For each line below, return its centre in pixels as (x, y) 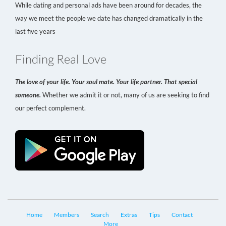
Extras (129, 215)
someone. (29, 95)
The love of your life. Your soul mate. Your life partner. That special (106, 82)
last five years (35, 31)
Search (100, 215)
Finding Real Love (61, 59)
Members (66, 215)
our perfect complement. (50, 108)
